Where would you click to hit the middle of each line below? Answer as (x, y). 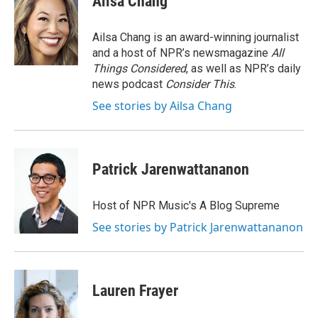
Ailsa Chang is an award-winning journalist (196, 37)
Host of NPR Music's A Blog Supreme (186, 205)
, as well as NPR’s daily (243, 68)
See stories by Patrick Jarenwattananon (198, 227)
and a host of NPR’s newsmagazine (182, 53)
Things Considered (139, 68)
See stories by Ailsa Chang (162, 106)
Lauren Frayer (135, 291)
